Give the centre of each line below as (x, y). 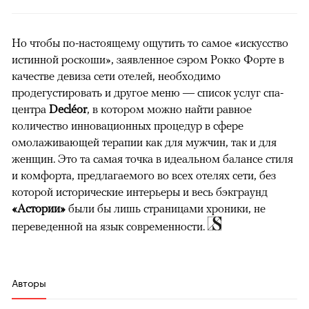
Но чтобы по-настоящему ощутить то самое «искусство (150, 43)
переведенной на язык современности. (110, 227)
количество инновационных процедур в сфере (128, 126)
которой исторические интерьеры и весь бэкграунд (140, 192)
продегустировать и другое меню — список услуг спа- (148, 93)
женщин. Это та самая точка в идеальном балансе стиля (152, 159)
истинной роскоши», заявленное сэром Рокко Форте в (148, 60)
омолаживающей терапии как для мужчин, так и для (144, 142)
